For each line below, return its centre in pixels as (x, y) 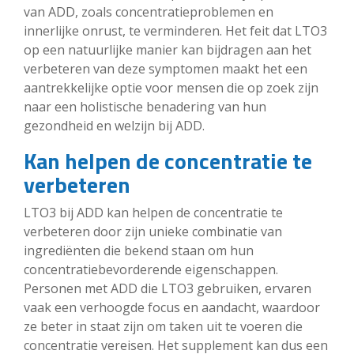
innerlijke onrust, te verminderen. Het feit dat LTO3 (175, 30)
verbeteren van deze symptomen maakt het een (166, 68)
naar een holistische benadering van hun (145, 106)
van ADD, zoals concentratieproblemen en (149, 11)
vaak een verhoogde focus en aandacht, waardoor (172, 307)
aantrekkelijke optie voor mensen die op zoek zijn (171, 87)
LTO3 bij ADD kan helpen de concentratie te (153, 212)
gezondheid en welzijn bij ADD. (114, 125)
